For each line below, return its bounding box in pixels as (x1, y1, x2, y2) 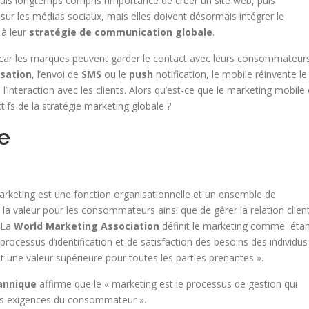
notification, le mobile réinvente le (153, 68, 307, 81)
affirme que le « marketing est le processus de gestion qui (37, 277, 297, 290)
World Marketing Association (11, 219, 159, 232)
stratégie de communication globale (29, 26, 212, 39)
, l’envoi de (32, 68, 81, 81)
